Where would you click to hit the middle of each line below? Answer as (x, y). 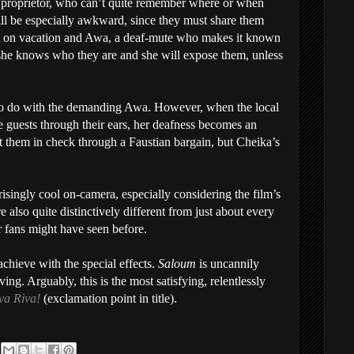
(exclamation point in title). (110, 298)
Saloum (179, 264)
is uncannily (229, 264)
